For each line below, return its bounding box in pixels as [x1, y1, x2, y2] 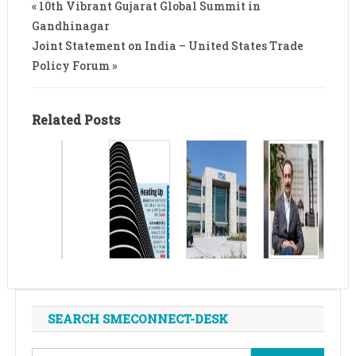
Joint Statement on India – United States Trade [31, 37, 304, 53]
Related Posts [31, 110, 121, 128]
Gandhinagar [31, 17, 110, 33]
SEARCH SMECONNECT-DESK [47, 310, 228, 327]
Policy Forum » [31, 57, 118, 73]
